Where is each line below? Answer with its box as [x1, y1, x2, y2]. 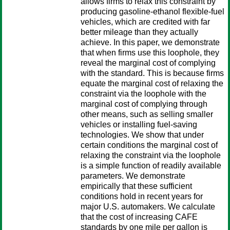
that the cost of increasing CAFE [81, 213, 198, 221]
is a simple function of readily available [81, 161, 221, 170]
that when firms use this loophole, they [81, 48, 219, 57]
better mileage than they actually [81, 28, 198, 36]
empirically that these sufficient [81, 182, 192, 190]
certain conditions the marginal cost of [81, 141, 218, 149]
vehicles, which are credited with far [81, 17, 210, 26]
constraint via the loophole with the [81, 89, 206, 98]
